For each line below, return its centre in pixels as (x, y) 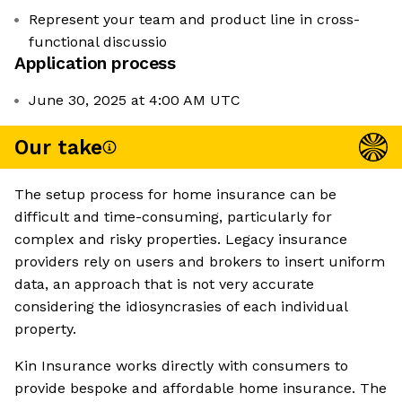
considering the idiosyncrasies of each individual (181, 307)
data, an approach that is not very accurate (164, 284)
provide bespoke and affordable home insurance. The (201, 389)
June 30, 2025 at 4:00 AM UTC (135, 100)
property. (45, 329)
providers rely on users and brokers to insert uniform (200, 262)
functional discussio (98, 42)
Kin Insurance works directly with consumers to (181, 366)
